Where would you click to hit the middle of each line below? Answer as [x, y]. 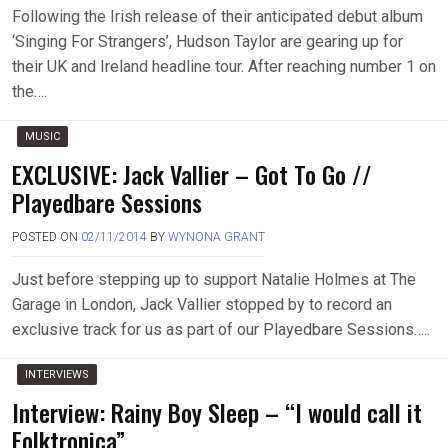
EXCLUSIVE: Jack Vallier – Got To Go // [192, 174]
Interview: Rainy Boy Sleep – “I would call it [217, 412]
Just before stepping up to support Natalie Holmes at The [214, 279]
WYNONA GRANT [216, 237]
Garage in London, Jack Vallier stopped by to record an [202, 304]
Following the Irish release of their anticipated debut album [217, 16]
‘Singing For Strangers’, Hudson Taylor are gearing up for [207, 41]
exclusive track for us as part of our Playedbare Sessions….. [221, 329]
